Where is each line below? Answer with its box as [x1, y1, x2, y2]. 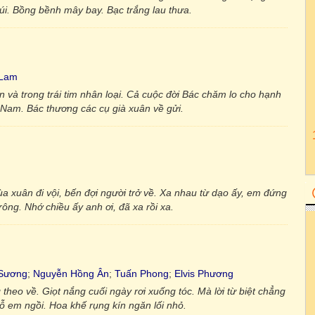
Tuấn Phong [115, 268, 169, 279]
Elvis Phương [174, 268, 233, 279]
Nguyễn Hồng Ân [33, 268, 109, 279]
